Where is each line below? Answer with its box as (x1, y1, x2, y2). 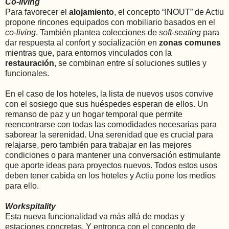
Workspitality (5, 202, 56, 211)
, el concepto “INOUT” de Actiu (114, 8, 224, 17)
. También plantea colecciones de (36, 28, 159, 37)
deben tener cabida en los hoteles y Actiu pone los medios (5, 171, 216, 180)
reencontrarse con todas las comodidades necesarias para (5, 120, 217, 129)
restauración (5, 59, 54, 68)
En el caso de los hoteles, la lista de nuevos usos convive (5, 89, 213, 99)
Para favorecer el (5, 8, 69, 17)
